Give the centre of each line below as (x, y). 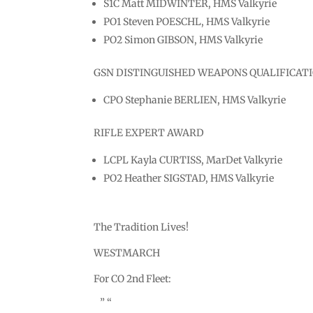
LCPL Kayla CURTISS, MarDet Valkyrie (193, 160)
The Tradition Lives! (141, 227)
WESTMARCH (127, 253)
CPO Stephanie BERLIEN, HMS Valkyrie (195, 100)
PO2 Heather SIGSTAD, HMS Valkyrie (189, 178)
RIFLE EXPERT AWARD (149, 132)
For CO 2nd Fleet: (133, 278)
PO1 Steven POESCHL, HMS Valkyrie (187, 21)
